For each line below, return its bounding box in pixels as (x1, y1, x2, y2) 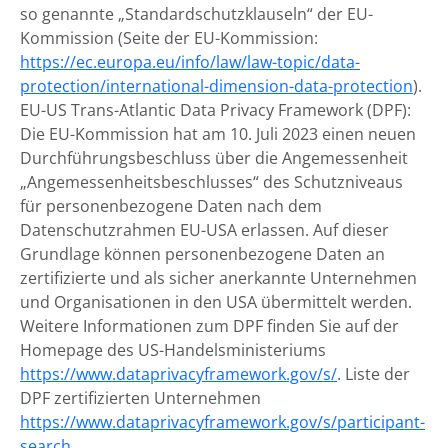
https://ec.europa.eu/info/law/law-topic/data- (20, 51, 360, 73)
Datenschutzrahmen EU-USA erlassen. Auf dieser (20, 219, 389, 241)
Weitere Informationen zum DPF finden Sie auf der (20, 315, 399, 337)
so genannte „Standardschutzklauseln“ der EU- (20, 3, 373, 25)
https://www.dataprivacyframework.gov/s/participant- (20, 411, 425, 433)
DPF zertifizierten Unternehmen (20, 387, 261, 409)
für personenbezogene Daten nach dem (20, 195, 322, 217)
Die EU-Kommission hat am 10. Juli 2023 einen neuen (20, 123, 416, 145)
